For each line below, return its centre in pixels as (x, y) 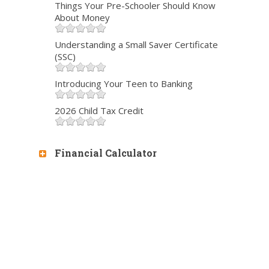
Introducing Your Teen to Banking (123, 84)
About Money (82, 18)
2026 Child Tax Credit (99, 111)
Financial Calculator (104, 153)
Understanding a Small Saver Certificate (136, 45)
